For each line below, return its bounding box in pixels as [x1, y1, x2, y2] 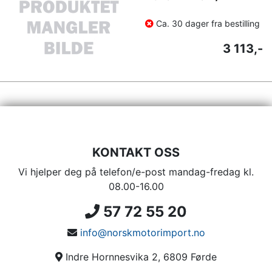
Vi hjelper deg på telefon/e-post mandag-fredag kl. [18, 166, 254, 178]
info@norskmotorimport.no [80, 226, 205, 239]
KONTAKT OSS [92, 145, 180, 160]
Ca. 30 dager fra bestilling [156, 18, 260, 29]
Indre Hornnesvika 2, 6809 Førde [63, 251, 217, 263]
